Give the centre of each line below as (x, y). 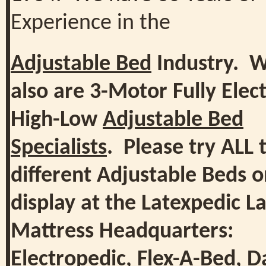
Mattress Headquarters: (125, 232)
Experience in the (91, 24)
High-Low (57, 120)
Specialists (59, 148)
